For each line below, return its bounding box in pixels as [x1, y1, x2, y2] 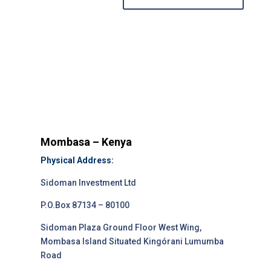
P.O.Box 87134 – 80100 [41, 200, 130, 210]
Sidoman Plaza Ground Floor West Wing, [41, 223, 202, 232]
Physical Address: [41, 155, 114, 165]
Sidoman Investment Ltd [41, 178, 137, 188]
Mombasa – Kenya [41, 135, 132, 148]
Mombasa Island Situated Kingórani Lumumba [41, 237, 224, 246]
